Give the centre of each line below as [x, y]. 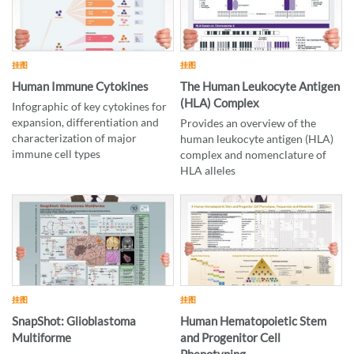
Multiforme [41, 337]
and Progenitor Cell [231, 337]
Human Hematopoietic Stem [254, 320]
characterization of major [74, 138]
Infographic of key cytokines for [89, 107]
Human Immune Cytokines [80, 87]
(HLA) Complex [220, 103]
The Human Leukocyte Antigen [260, 87]
